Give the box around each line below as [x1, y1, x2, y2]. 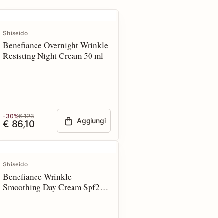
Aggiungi [77, 116, 106, 125]
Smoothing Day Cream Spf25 [3, 182, 104, 193]
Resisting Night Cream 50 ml [3, 50, 103, 61]
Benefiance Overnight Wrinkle [3, 39, 108, 51]
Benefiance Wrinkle [3, 171, 72, 182]
